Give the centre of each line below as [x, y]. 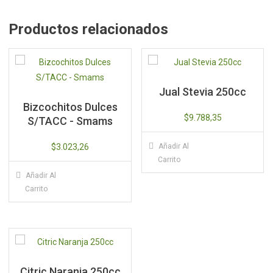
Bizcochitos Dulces [70, 107]
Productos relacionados [89, 29]
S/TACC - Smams [70, 121]
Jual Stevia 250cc [203, 91]
